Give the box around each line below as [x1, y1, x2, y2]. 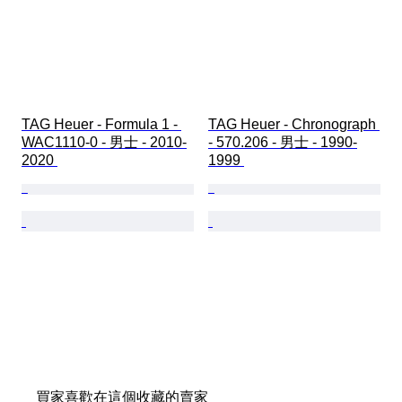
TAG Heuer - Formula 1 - [22, 116, 181, 132]
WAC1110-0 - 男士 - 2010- [22, 134, 187, 150]
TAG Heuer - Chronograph [208, 116, 380, 132]
